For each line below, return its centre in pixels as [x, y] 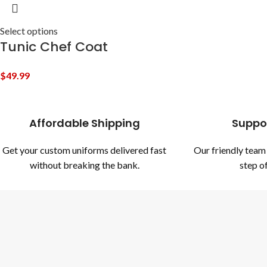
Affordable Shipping [84, 123]
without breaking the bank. [84, 165]
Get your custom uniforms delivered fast [84, 150]
